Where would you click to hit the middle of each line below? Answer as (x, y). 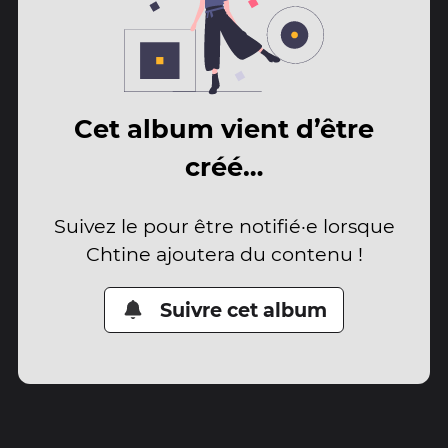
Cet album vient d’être (224, 129)
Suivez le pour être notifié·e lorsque (224, 225)
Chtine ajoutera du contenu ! (224, 253)
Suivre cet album (244, 309)
